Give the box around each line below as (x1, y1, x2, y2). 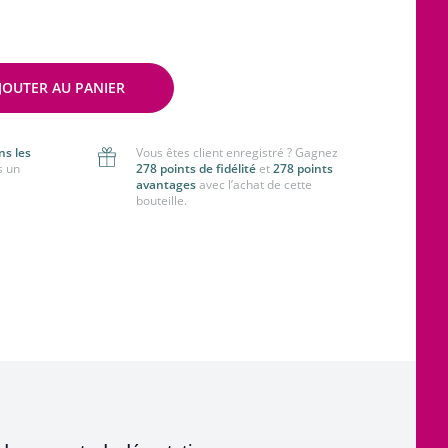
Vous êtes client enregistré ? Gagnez (136, 144, 338, 161)
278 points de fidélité (136, 160, 256, 177)
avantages (136, 176, 196, 193)
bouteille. (136, 192, 187, 209)
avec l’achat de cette (196, 176, 312, 193)
